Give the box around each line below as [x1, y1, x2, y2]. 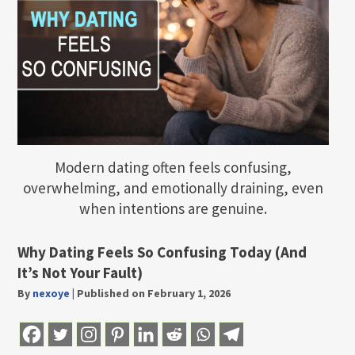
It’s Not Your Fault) [17, 262, 143, 282]
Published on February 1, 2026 [77, 285, 231, 300]
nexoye [32, 285, 70, 300]
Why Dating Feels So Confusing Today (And [17, 242, 307, 261]
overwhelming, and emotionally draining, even [23, 178, 323, 198]
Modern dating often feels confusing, [55, 158, 292, 177]
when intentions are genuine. [79, 199, 267, 219]
